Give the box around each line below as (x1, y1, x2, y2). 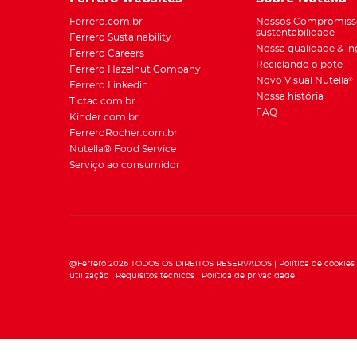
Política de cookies (279, 259, 355, 268)
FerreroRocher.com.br (69, 128, 178, 139)
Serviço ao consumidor (69, 160, 180, 171)
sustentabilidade (256, 28, 335, 38)
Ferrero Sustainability (69, 33, 171, 43)
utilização (69, 271, 108, 280)
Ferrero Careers (69, 49, 144, 59)
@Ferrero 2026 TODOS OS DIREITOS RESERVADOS (69, 259, 272, 268)
